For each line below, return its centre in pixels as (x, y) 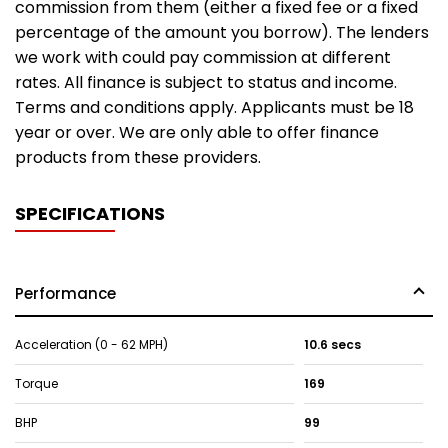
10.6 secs (332, 344)
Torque (36, 383)
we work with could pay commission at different (203, 57)
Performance (65, 293)
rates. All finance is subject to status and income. (206, 82)
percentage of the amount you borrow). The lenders (222, 32)
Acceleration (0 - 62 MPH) (91, 344)
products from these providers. (138, 157)
